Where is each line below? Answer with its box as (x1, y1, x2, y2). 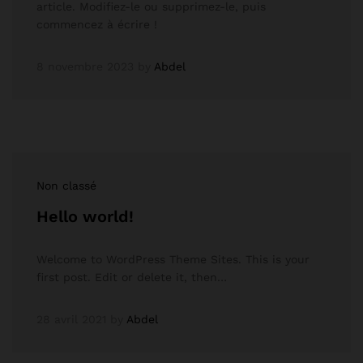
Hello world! (36, 207, 134, 226)
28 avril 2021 (36, 313, 106, 326)
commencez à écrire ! (36, 18, 157, 31)
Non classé (36, 179, 96, 192)
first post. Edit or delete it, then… (36, 271, 227, 284)
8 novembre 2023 (36, 60, 134, 73)
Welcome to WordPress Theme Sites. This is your (36, 253, 310, 266)
